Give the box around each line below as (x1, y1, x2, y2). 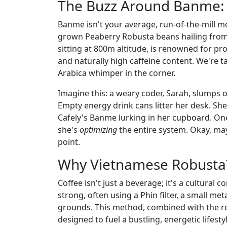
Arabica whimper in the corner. (58, 67, 175, 79)
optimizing (80, 124, 117, 135)
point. (58, 136, 80, 147)
